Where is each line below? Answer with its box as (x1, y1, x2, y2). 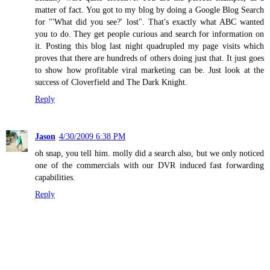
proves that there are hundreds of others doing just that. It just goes (35, 53, 264, 63)
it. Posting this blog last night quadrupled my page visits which (35, 41, 264, 51)
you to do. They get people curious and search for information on (35, 29, 264, 39)
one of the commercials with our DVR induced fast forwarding (35, 160, 264, 171)
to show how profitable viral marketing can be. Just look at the (35, 65, 264, 75)
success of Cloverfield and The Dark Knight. (35, 77, 187, 87)
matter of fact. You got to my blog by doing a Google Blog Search (35, 5, 264, 15)
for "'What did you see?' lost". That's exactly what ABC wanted (35, 17, 264, 27)
